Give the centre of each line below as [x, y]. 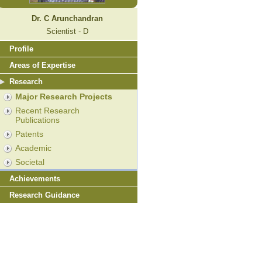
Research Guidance [44, 195]
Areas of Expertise [42, 65]
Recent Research [47, 110]
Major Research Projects [63, 96]
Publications [37, 120]
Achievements [35, 178]
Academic [33, 148]
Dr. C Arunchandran [67, 18]
